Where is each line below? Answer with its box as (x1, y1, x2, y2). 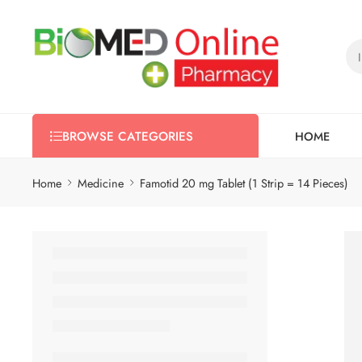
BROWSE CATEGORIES (62, 128, 193, 145)
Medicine (78, 174, 124, 192)
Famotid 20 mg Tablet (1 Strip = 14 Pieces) (140, 174, 348, 192)
